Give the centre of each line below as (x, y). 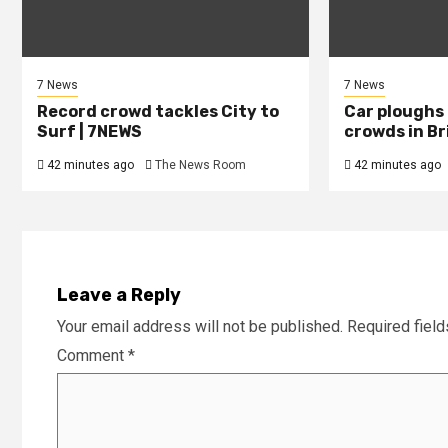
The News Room (200, 165)
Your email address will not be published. (200, 327)
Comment (92, 356)
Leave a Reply (119, 295)
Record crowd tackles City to (158, 112)
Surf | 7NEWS (89, 132)
